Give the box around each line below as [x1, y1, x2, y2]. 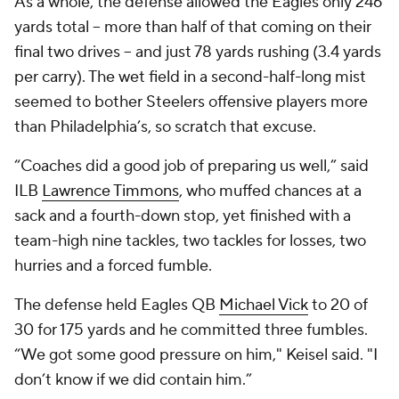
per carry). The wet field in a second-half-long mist [14, 67, 366, 87]
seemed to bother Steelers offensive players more [14, 92, 368, 112]
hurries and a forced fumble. [14, 256, 212, 276]
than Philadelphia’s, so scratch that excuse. [14, 117, 316, 137]
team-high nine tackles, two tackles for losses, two [14, 231, 366, 251]
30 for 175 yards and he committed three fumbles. [14, 320, 368, 340]
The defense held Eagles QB [14, 295, 219, 315]
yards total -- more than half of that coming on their [14, 17, 371, 37]
